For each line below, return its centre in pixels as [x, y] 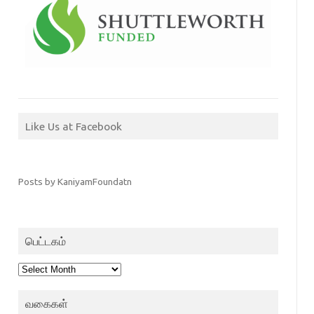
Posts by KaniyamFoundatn [75, 182]
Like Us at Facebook [73, 127]
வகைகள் [46, 304]
